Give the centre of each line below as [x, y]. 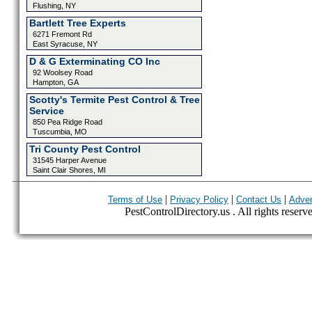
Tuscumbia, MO [60, 132]
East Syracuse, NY [65, 44]
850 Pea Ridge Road [67, 122]
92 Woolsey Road [62, 72]
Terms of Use [135, 200]
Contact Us [259, 200]
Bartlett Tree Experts [77, 23]
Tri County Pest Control [85, 149]
